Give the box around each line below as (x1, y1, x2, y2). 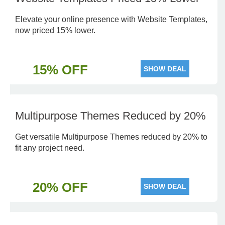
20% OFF (32, 180, 88, 195)
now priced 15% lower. (15, 26, 95, 35)
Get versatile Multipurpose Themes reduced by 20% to (15, 133, 207, 141)
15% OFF (32, 62, 88, 77)
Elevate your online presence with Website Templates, (15, 15, 207, 24)
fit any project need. (15, 144, 84, 152)
